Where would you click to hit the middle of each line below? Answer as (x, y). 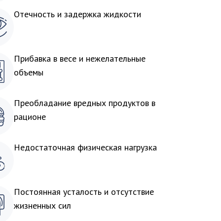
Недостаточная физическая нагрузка (85, 147)
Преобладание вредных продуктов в (85, 103)
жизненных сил (42, 205)
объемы (29, 72)
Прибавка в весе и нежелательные (80, 58)
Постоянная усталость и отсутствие (84, 192)
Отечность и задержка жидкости (77, 14)
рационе (30, 117)
